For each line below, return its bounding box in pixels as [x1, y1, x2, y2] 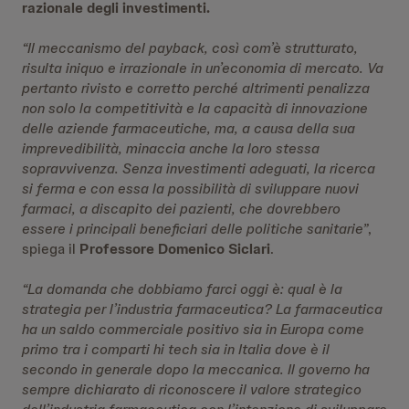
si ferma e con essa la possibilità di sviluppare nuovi [22, 179, 359, 198]
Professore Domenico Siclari [79, 239, 270, 258]
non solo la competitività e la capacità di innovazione [22, 99, 368, 118]
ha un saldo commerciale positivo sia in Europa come [22, 320, 364, 339]
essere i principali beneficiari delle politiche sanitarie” [22, 219, 368, 238]
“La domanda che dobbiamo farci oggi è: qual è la [22, 279, 342, 299]
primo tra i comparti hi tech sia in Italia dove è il [22, 340, 330, 359]
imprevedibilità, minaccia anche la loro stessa [22, 139, 320, 158]
